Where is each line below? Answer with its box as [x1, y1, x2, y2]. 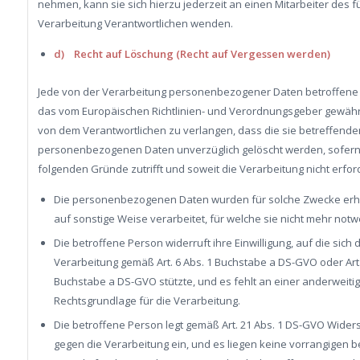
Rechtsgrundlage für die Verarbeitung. [53, 292, 240, 308]
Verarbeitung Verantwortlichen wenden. [37, 15, 233, 31]
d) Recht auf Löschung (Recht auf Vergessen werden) [53, 46, 330, 61]
